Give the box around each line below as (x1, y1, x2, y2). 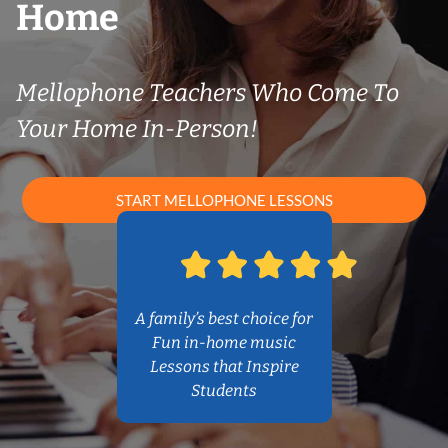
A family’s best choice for (135, 309, 313, 329)
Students (191, 381, 257, 401)
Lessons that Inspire (149, 357, 299, 377)
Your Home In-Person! (16, 115, 258, 143)
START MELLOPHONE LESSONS (115, 191, 333, 210)
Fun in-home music (152, 333, 296, 353)
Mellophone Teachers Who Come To (16, 79, 399, 107)
